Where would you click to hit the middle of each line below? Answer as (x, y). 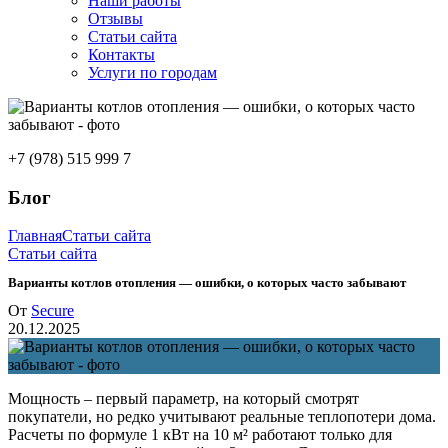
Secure (52, 310)
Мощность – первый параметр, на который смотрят (183, 398)
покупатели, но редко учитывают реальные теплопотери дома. (222, 416)
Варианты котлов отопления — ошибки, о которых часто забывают (207, 282)
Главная (35, 236)
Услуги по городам (152, 72)
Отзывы (115, 18)
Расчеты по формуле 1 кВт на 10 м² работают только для (200, 434)
